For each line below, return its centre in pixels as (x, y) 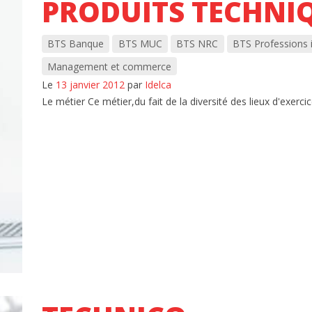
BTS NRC (197, 44)
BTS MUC (140, 44)
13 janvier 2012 (90, 85)
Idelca (158, 85)
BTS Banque (75, 44)
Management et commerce (109, 66)
